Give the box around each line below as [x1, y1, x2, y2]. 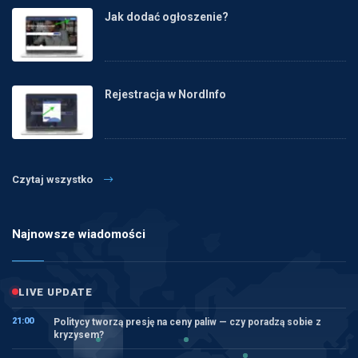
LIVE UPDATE [18, 285, 93, 298]
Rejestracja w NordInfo [104, 87, 226, 101]
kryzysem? [54, 328, 104, 340]
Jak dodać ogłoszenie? [104, 10, 229, 23]
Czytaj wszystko [12, 173, 93, 185]
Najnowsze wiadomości [12, 226, 145, 241]
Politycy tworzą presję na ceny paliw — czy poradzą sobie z [54, 316, 321, 328]
